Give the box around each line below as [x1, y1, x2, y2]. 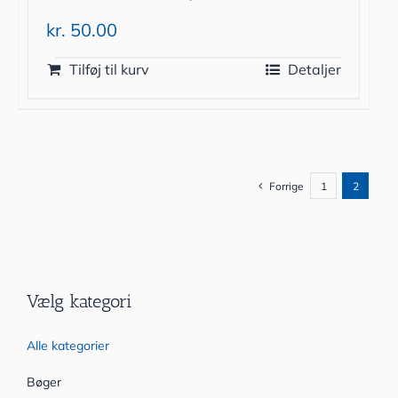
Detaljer [287, 60, 341, 79]
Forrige [269, 179, 304, 193]
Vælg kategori [27, 291, 131, 313]
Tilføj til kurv [69, 60, 149, 79]
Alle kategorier [27, 338, 109, 354]
